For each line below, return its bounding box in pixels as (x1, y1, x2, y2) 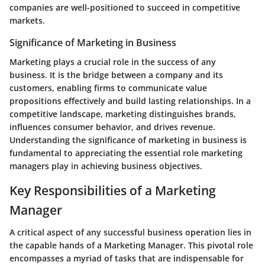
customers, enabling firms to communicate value (9, 82, 207, 93)
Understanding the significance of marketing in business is (9, 134, 247, 146)
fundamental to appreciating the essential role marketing (9, 147, 243, 159)
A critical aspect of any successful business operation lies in (9, 227, 251, 238)
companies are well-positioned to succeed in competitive (9, 2, 240, 14)
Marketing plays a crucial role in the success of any (9, 56, 216, 67)
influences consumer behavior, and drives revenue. (9, 121, 215, 132)
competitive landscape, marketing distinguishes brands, (9, 108, 236, 119)
